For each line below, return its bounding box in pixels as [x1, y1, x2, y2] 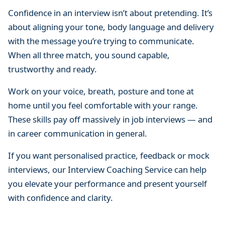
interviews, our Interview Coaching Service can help [8, 164, 206, 176]
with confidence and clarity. [8, 192, 113, 204]
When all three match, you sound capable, [8, 49, 170, 61]
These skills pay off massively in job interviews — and [8, 114, 212, 126]
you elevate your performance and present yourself [8, 178, 207, 190]
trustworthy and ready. [8, 63, 97, 75]
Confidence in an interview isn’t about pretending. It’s [8, 7, 212, 19]
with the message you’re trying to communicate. [8, 35, 194, 47]
